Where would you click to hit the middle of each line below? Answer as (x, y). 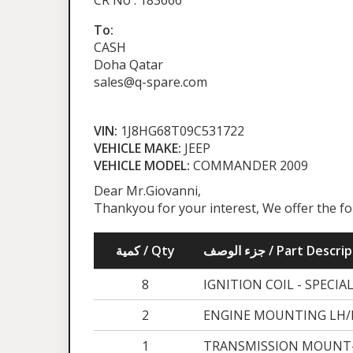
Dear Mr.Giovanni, (147, 191)
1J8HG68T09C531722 (181, 131)
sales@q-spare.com (150, 82)
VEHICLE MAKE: (137, 149)
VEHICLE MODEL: (142, 166)
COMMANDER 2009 (249, 166)
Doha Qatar (128, 65)
